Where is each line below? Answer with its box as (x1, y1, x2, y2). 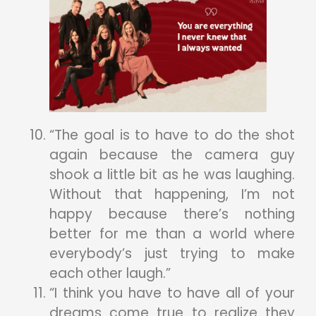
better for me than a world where (49, 224, 295, 243)
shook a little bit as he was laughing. (49, 164, 295, 184)
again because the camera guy (49, 145, 295, 164)
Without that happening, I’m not (49, 184, 295, 204)
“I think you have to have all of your (49, 283, 295, 303)
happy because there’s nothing (49, 204, 295, 224)
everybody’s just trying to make (49, 243, 295, 263)
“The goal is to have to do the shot (49, 125, 295, 145)
